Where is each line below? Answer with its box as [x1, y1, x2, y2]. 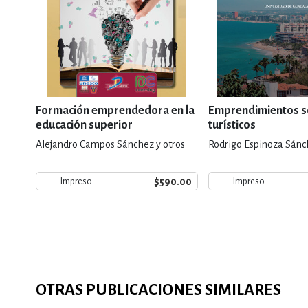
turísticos [208, 119, 256, 131]
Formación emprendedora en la [36, 104, 195, 117]
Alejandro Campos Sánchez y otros [36, 139, 185, 150]
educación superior [36, 119, 133, 131]
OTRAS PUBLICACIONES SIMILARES [36, 281, 281, 298]
